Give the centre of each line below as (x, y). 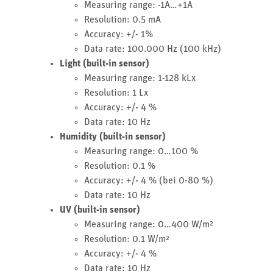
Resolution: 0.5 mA (122, 20)
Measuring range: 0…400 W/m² (149, 225)
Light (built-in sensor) (105, 64)
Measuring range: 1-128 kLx (140, 78)
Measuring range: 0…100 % (141, 151)
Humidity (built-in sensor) (113, 137)
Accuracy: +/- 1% (119, 34)
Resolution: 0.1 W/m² (127, 239)
